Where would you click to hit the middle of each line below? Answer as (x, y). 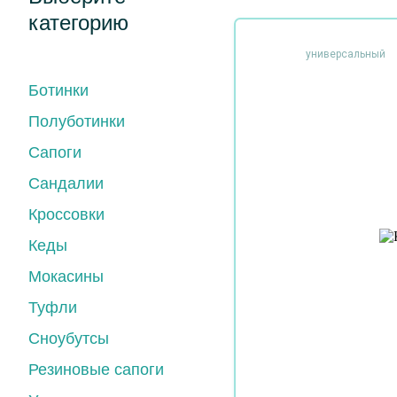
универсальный (346, 54)
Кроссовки (66, 214)
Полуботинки (77, 121)
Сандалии (66, 183)
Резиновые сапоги (96, 370)
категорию (78, 23)
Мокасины (66, 276)
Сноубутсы (69, 339)
